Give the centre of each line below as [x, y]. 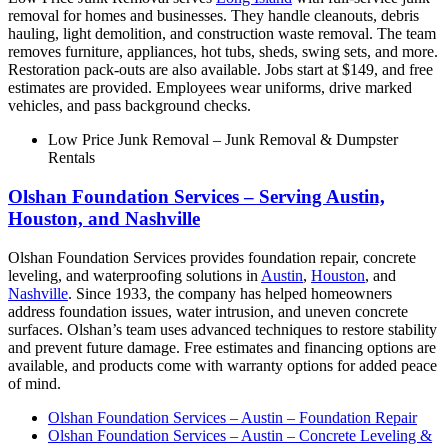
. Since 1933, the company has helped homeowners [230, 293]
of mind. [34, 383]
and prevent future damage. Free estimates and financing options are [222, 347]
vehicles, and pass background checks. [129, 106]
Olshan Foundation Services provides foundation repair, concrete [212, 257]
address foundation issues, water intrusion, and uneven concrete [208, 311]
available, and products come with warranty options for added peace [222, 365]
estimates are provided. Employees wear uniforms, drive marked [210, 88]
